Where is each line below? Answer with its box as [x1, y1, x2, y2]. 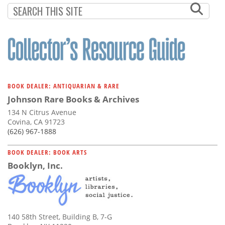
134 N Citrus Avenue [8, 107, 76, 117]
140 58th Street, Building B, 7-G [8, 212, 112, 222]
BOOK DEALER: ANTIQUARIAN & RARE [8, 81, 120, 90]
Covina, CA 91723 [8, 117, 65, 127]
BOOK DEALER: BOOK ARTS [8, 147, 87, 157]
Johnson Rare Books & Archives [8, 93, 139, 105]
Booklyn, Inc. [8, 159, 63, 171]
